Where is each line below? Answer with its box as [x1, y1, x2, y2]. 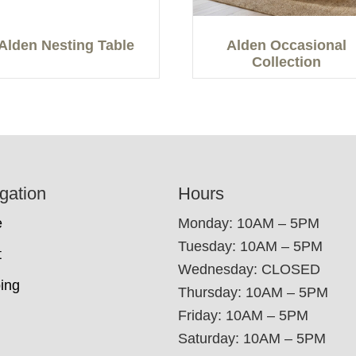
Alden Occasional [226, 37, 347, 53]
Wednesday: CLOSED [178, 261, 320, 278]
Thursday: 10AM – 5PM [178, 284, 328, 301]
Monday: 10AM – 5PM [178, 215, 319, 232]
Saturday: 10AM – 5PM [178, 331, 326, 347]
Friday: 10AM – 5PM [178, 308, 308, 324]
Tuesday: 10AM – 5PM [178, 238, 323, 255]
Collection [252, 53, 322, 70]
